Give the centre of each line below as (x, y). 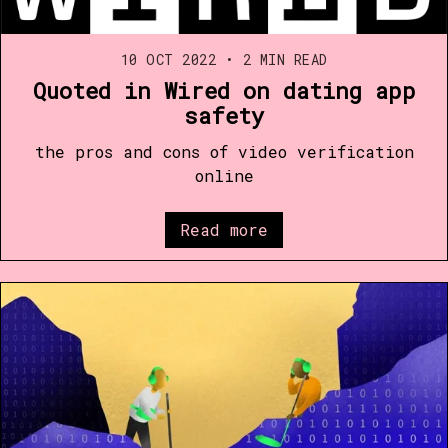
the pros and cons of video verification (224, 151)
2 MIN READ (281, 59)
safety (224, 115)
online (224, 175)
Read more (224, 229)
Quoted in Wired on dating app (224, 90)
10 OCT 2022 (168, 59)
